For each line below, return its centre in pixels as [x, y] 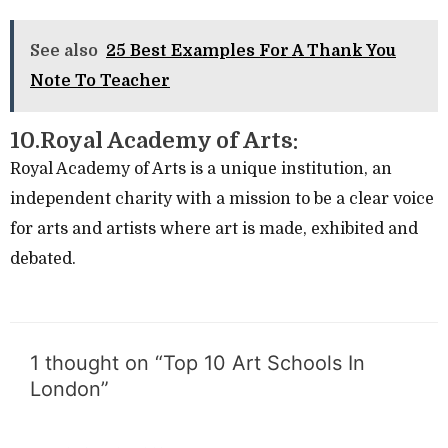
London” [69, 388]
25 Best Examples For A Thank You [251, 50]
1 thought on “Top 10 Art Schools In [197, 362]
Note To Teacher [100, 80]
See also [64, 50]
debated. [43, 258]
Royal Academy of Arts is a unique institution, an [201, 168]
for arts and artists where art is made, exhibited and [214, 228]
